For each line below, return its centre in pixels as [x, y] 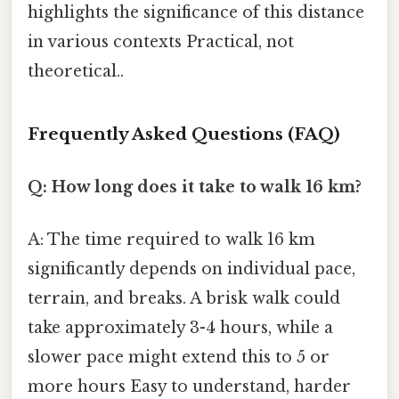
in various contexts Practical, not [161, 41]
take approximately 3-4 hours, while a [180, 328]
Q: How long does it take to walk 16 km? [195, 187]
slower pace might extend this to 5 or [179, 358]
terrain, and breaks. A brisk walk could [184, 299]
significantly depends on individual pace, [191, 269]
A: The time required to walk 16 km [171, 240]
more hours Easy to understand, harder [189, 387]
